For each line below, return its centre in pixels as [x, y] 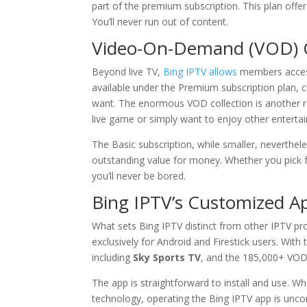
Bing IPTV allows [200, 72]
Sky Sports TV [167, 257]
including [113, 257]
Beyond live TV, [128, 72]
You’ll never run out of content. [160, 22]
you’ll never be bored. [139, 176]
